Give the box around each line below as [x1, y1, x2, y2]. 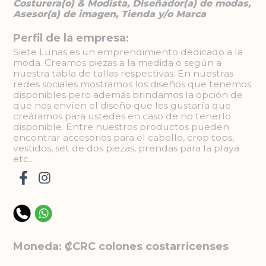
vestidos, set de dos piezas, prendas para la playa [13, 142, 240, 154]
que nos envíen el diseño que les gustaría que [13, 99, 232, 111]
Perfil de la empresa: [13, 31, 129, 44]
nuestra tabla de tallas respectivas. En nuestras [13, 67, 234, 79]
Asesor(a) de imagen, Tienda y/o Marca [13, 8, 207, 20]
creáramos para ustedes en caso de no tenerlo [13, 110, 232, 122]
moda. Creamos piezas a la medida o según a [13, 56, 222, 68]
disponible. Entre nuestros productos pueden [13, 121, 230, 132]
